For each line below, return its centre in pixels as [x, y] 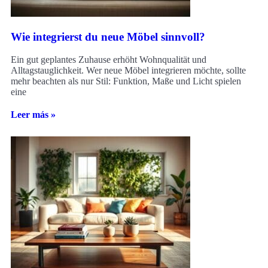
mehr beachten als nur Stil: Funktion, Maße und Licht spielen [126, 81]
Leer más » [33, 115]
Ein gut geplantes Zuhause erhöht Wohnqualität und [109, 60]
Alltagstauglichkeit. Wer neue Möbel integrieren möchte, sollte [128, 71]
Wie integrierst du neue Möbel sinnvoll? [108, 36]
